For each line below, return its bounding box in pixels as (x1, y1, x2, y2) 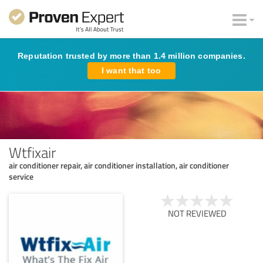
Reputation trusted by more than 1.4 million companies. (18, 51, 245, 60)
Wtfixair (9, 141, 56, 162)
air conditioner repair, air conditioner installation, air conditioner (9, 159, 229, 171)
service (9, 170, 33, 182)
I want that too (102, 66, 161, 75)
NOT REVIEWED (168, 207, 227, 220)
